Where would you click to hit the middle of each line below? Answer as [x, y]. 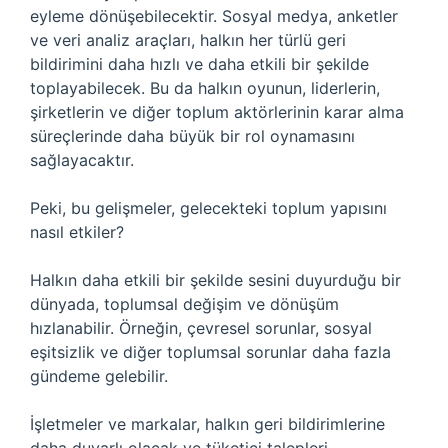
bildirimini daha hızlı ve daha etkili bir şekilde [199, 64]
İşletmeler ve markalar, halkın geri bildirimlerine [207, 424]
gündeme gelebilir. [99, 376]
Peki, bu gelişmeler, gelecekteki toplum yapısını [208, 208]
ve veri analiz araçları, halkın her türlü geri [188, 40]
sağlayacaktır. [82, 160]
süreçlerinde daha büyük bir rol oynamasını [192, 136]
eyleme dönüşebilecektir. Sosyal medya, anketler [214, 16]
